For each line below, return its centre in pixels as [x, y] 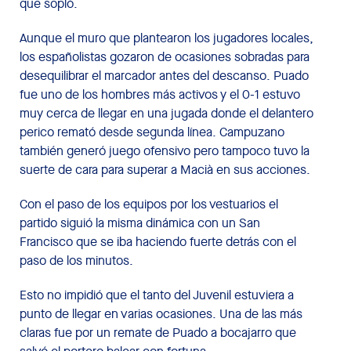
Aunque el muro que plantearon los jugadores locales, [166, 38]
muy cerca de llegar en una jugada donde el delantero [166, 113]
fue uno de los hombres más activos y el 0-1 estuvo [160, 94]
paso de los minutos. [76, 260]
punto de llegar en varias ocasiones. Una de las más [161, 313]
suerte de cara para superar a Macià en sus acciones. [165, 169]
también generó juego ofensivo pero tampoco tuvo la [165, 150]
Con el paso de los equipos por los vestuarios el [149, 204]
